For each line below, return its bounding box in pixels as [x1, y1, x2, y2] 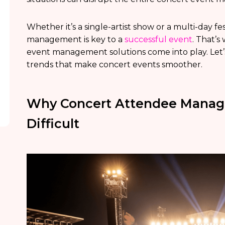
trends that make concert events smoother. [26, 60, 202, 69]
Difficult [26, 116, 79, 131]
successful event [124, 35, 192, 44]
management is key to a [26, 35, 125, 44]
